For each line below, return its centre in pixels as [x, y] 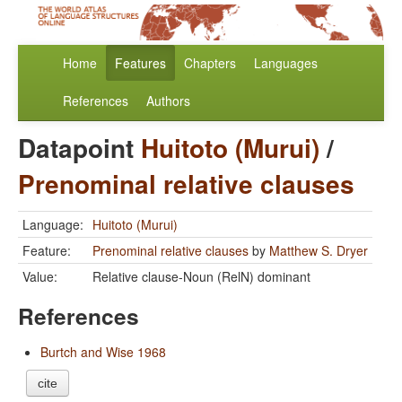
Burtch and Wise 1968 [103, 352]
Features [140, 63]
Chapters [210, 63]
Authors [168, 101]
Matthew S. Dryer [319, 251]
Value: [40, 277]
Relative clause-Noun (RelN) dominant [201, 277]
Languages [286, 63]
